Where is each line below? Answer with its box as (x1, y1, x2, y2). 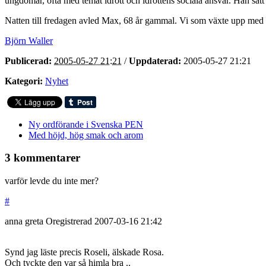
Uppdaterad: (129, 55, 181, 66)
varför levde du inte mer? (5, 176, 99, 186)
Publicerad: (5, 55, 52, 66)
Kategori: (5, 75, 43, 86)
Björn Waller (5, 35, 53, 46)
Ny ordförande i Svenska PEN (28, 119, 143, 129)
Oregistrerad (46, 216, 94, 227)
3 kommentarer (5, 151, 80, 164)
